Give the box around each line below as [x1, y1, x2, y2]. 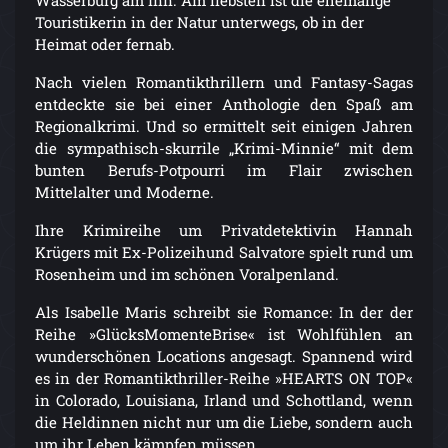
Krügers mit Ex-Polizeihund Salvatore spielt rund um [35, 242, 413, 263]
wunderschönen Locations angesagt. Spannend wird [35, 346, 413, 367]
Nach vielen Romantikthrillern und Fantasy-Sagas [35, 72, 413, 93]
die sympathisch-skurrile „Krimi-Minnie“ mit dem [35, 138, 413, 159]
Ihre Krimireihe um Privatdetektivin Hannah [35, 220, 413, 241]
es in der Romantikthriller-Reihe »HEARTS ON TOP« [35, 368, 413, 389]
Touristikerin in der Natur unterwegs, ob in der [35, 12, 364, 33]
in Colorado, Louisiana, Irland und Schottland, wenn [35, 390, 413, 411]
